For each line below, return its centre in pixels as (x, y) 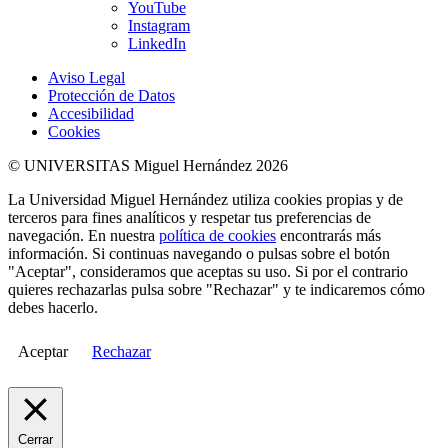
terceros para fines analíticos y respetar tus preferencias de (189, 218)
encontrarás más (328, 236)
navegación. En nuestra (83, 236)
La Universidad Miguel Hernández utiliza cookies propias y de (205, 200)
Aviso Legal (86, 78)
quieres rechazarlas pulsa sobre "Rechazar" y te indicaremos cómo (216, 290)
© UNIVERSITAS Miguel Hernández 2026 (148, 166)
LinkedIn (157, 44)
